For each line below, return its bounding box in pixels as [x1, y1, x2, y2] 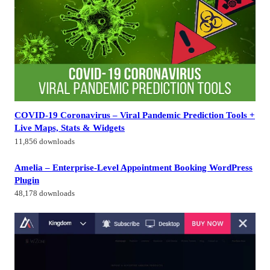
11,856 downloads [14, 137, 75, 146]
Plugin [14, 174, 39, 185]
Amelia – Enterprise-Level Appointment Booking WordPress [14, 162, 253, 172]
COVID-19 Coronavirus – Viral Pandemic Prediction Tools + [14, 110, 255, 121]
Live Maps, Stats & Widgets [14, 122, 125, 133]
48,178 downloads [14, 189, 75, 198]
